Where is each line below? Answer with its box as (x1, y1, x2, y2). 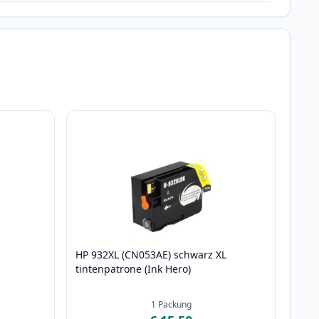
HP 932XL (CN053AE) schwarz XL (75, 248, 227, 262)
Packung (157, 298, 192, 311)
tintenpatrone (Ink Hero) (75, 262, 192, 276)
